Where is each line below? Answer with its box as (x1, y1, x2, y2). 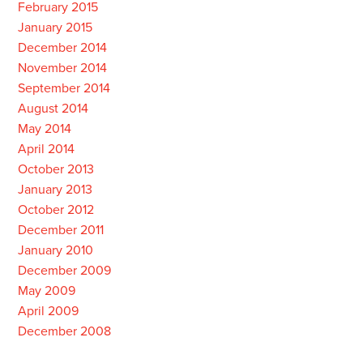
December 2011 (17, 222, 104, 238)
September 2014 (17, 80, 110, 96)
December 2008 (17, 323, 111, 340)
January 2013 (17, 181, 92, 198)
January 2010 (17, 242, 93, 258)
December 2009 (17, 263, 111, 279)
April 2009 (17, 303, 79, 319)
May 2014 (17, 121, 71, 137)
